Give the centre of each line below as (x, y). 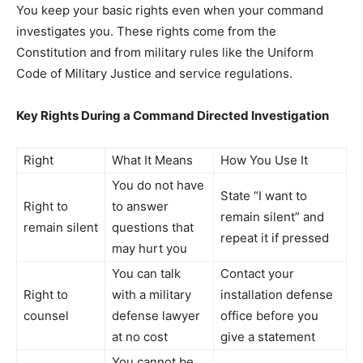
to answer (140, 206)
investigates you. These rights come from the (146, 31)
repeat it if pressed (275, 237)
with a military (152, 294)
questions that (153, 227)
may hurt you (149, 248)
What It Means (152, 160)
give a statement (268, 336)
